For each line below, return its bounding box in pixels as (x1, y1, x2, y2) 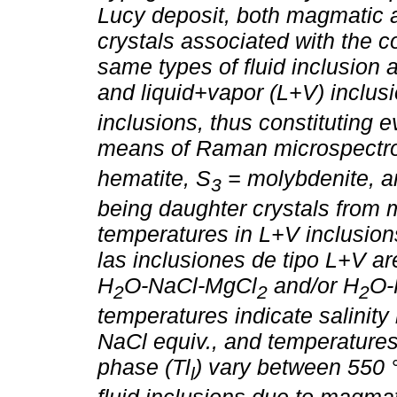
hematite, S (97, 166, 211, 191)
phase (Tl (97, 354, 191, 380)
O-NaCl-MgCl (124, 273, 257, 299)
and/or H (268, 273, 359, 299)
